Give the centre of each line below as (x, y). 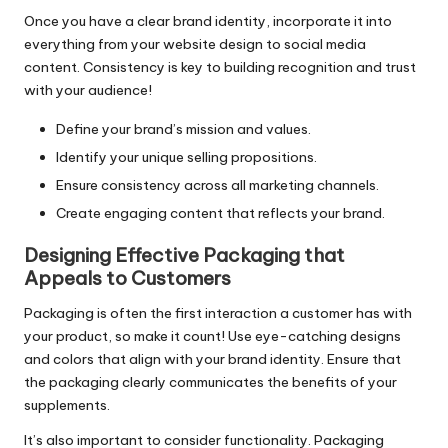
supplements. (67, 405)
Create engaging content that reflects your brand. (220, 213)
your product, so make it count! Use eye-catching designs (212, 336)
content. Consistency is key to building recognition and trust (220, 66)
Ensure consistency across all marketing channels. (217, 185)
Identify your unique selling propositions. (186, 156)
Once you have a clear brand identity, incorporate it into (208, 20)
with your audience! (88, 89)
